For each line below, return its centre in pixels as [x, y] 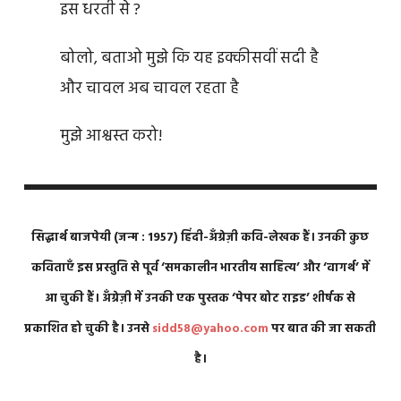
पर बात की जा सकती [323, 329]
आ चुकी [66, 299]
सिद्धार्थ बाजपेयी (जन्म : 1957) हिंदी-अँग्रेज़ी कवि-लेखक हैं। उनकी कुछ [200, 238]
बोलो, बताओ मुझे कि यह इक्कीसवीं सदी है [189, 58]
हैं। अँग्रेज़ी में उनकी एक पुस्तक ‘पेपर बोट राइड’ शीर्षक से [222, 299]
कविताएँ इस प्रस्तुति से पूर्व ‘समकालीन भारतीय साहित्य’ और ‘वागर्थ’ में [200, 269]
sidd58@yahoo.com [211, 329]
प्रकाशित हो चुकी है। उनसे [89, 329]
